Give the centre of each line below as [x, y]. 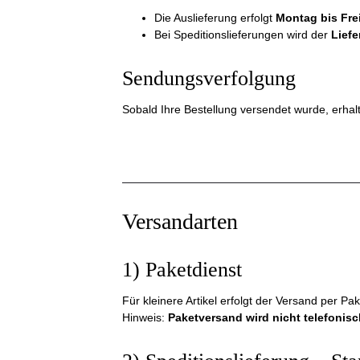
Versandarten [180, 221]
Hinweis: [145, 317]
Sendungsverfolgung [209, 78]
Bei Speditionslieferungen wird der [243, 35]
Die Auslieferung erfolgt [215, 18]
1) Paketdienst [182, 270]
